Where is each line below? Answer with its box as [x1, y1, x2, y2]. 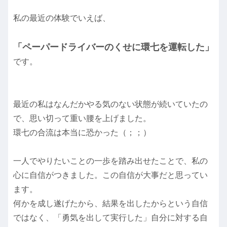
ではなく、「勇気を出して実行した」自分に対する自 [13, 213, 208, 222]
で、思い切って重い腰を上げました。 [13, 114, 151, 123]
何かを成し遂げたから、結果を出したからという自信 [13, 199, 208, 208]
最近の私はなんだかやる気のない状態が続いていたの [13, 100, 208, 109]
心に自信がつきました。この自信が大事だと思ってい [13, 171, 208, 180]
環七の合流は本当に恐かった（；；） [13, 128, 151, 137]
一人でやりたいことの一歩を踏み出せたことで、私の [13, 157, 208, 166]
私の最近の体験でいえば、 [13, 14, 110, 23]
